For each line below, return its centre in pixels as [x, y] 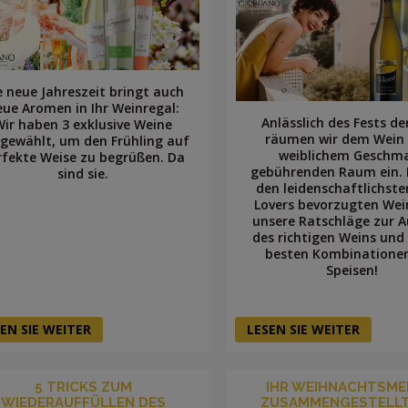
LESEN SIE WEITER [303, 330]
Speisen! [352, 270]
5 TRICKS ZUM [83, 388]
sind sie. [83, 174]
